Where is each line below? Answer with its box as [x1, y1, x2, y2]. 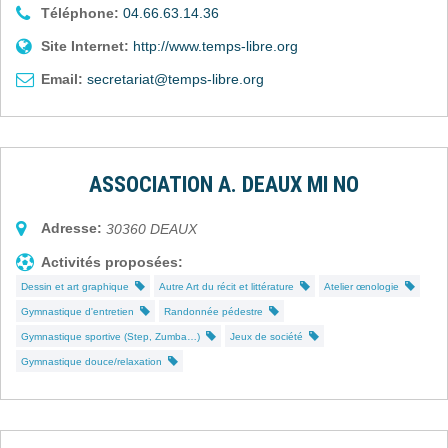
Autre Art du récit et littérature [159, 280, 300, 292]
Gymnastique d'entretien [21, 305, 140, 317]
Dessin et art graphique [21, 280, 135, 292]
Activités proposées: [41, 253, 183, 270]
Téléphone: [41, 4, 119, 21]
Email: [41, 70, 83, 87]
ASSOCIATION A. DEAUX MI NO [89, 171, 359, 197]
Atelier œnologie [324, 280, 405, 292]
